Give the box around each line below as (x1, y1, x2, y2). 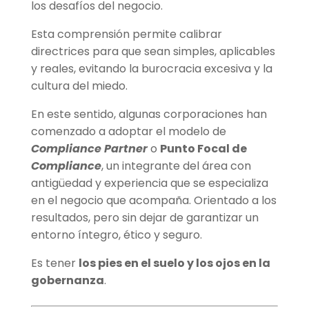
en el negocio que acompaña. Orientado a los (30, 192, 277, 209)
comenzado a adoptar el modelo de (30, 123, 226, 140)
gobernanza (30, 272, 104, 289)
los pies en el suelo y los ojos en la (78, 255, 270, 272)
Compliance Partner (30, 141, 148, 157)
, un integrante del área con (101, 158, 251, 175)
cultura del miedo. (30, 78, 128, 94)
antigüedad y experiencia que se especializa (30, 175, 268, 192)
